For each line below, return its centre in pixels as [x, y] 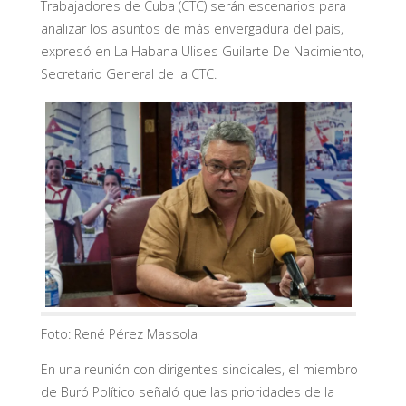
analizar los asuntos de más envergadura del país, [192, 29]
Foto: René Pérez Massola [119, 333]
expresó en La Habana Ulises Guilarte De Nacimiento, [202, 52]
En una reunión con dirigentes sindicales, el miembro [199, 370]
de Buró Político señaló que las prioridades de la [187, 392]
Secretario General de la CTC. [128, 74]
